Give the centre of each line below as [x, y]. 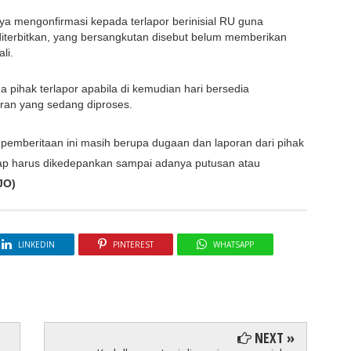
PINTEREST [133, 245]
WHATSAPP [233, 245]
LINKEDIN [36, 245]
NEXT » [273, 337]
